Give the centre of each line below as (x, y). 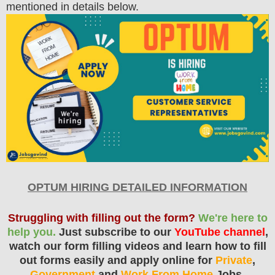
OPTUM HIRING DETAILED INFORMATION (137, 187)
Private (234, 260)
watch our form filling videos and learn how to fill (137, 246)
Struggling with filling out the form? (101, 218)
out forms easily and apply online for (118, 260)
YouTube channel (219, 232)
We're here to (233, 218)
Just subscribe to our (115, 232)
